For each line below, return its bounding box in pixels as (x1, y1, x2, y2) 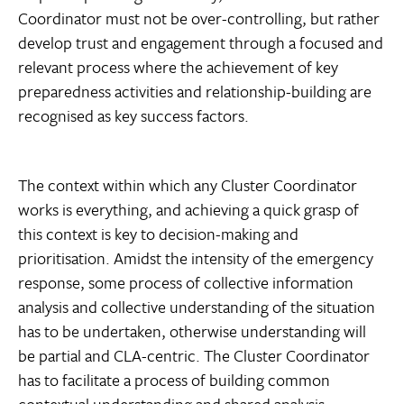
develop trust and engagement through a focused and (18, 31, 383, 55)
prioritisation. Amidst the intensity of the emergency (18, 246, 373, 271)
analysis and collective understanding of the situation (18, 295, 375, 319)
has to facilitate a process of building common (18, 368, 330, 392)
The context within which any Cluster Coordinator (18, 173, 357, 197)
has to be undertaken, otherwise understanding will (18, 319, 366, 344)
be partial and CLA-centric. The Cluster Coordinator (18, 344, 370, 368)
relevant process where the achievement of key (18, 55, 338, 79)
